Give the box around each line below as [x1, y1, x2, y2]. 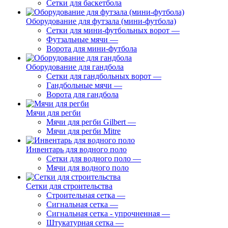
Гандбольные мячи [46, 81, 112, 90]
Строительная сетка [46, 191, 115, 199]
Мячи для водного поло [46, 163, 129, 172]
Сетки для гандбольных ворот [46, 72, 151, 80]
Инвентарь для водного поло [26, 145, 127, 154]
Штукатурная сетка [46, 218, 113, 227]
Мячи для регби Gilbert [46, 118, 126, 126]
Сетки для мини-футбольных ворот [46, 26, 169, 35]
